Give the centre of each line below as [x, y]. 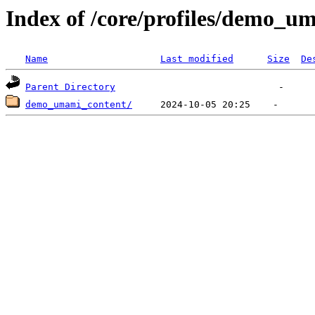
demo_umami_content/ [79, 105]
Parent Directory [70, 87]
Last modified [197, 59]
